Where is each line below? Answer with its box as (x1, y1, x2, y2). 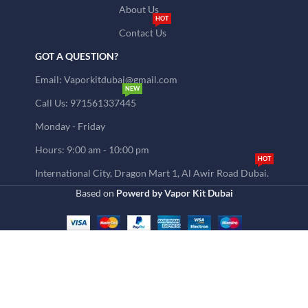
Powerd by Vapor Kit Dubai (115, 187, 233, 199)
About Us (119, 3, 159, 15)
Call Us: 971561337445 (34, 97, 136, 109)
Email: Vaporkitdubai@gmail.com (34, 74, 177, 85)
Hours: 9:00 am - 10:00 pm (34, 144, 149, 155)
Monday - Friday (34, 120, 105, 132)
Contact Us (119, 27, 166, 38)
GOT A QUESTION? (34, 50, 118, 62)
